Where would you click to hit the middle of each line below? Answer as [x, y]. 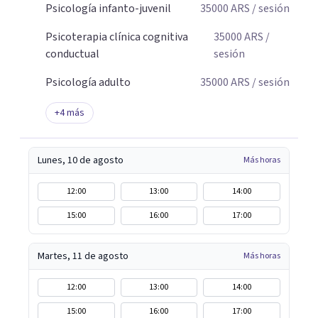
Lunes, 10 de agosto [81, 160]
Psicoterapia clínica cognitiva [117, 37]
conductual [72, 54]
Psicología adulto [88, 82]
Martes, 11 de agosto [83, 256]
